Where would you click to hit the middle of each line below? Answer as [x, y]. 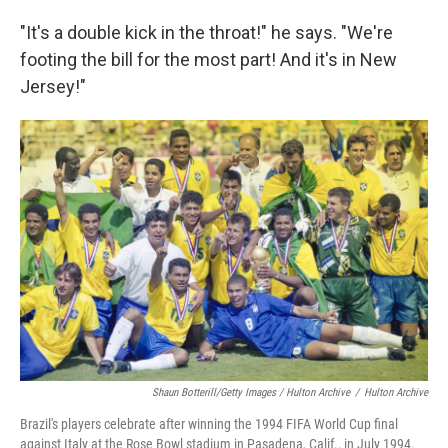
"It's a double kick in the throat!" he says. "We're [206, 32]
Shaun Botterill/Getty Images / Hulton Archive [251, 393]
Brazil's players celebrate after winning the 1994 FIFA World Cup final [209, 424]
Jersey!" [53, 86]
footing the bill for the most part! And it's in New [208, 59]
